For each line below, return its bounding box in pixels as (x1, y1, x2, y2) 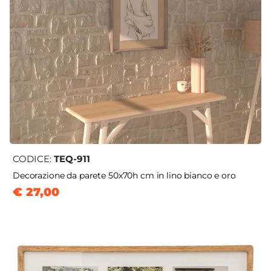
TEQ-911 (54, 153, 90, 165)
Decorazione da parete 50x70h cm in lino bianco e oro (13, 170, 236, 181)
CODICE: (13, 153, 54, 165)
